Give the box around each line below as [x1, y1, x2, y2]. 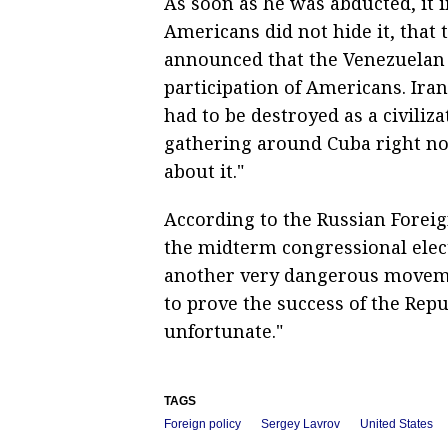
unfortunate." [164, 318, 283, 343]
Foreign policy [164, 416, 241, 431]
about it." [164, 158, 244, 183]
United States [360, 416, 433, 431]
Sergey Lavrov [261, 416, 340, 431]
